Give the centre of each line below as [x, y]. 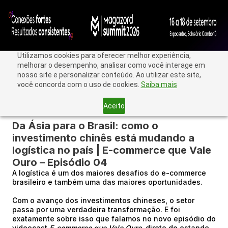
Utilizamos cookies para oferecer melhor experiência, [104, 55]
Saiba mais [159, 84]
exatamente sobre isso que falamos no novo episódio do [114, 219]
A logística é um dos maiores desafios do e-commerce [109, 173]
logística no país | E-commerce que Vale [112, 150]
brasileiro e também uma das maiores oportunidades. [107, 182]
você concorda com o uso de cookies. [79, 84]
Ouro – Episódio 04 [60, 162]
